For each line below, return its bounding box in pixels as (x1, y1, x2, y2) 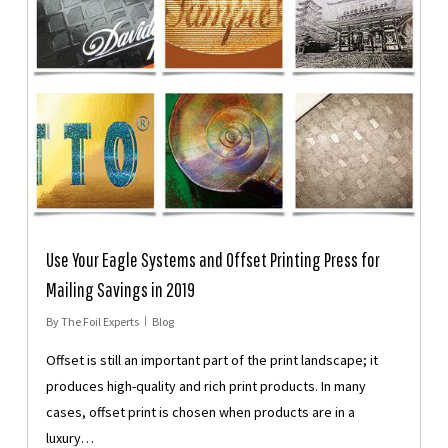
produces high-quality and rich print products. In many (45, 376, 366, 395)
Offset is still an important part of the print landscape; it (45, 350, 378, 369)
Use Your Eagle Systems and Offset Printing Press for (45, 247, 380, 271)
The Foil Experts (60, 313, 139, 329)
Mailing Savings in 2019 (45, 277, 195, 301)
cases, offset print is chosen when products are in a (45, 402, 355, 421)
